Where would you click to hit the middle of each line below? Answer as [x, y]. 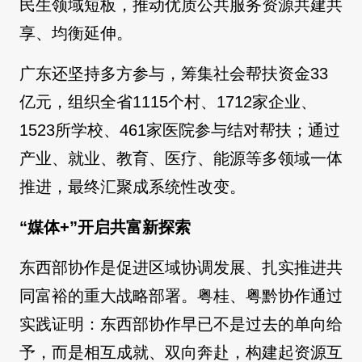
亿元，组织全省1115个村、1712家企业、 [168, 102]
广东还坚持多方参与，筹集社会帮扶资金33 [174, 74]
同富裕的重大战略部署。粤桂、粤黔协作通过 [181, 296]
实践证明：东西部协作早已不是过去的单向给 [181, 324]
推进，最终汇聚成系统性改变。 [133, 187]
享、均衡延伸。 [76, 34]
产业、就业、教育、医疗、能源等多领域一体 [181, 159]
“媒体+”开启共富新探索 [105, 227]
